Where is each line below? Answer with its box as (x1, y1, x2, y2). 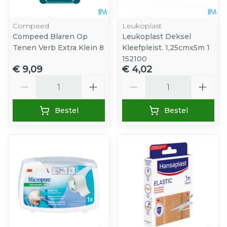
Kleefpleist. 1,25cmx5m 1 (122, 43, 210, 53)
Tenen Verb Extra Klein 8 (13, 43, 104, 53)
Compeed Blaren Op (13, 32, 88, 42)
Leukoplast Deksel (122, 32, 191, 42)
